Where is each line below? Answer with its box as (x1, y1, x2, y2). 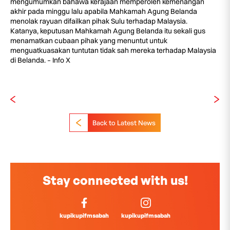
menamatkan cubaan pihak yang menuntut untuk (10, 36, 167, 45)
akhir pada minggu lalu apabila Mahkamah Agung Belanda (10, 7, 197, 16)
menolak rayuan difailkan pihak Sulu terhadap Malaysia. (10, 16, 187, 26)
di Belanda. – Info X (10, 55, 70, 65)
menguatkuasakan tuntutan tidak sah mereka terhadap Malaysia (10, 46, 216, 55)
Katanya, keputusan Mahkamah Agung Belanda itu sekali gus (10, 26, 205, 35)
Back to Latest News (92, 118, 156, 127)
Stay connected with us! (42, 172, 188, 188)
